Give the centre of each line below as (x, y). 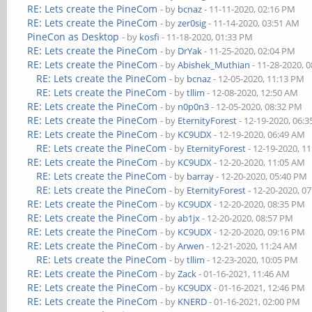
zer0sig (192, 23)
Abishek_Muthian (214, 65)
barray (201, 176)
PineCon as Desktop (73, 37)
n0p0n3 (194, 107)
